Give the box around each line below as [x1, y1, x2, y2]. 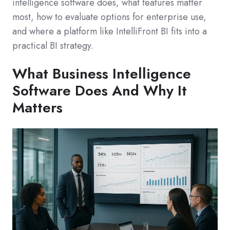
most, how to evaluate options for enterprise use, [12, 10, 206, 24]
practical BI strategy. [12, 39, 93, 52]
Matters [12, 97, 63, 118]
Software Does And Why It [12, 80, 187, 101]
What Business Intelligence [12, 63, 191, 84]
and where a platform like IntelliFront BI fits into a [12, 24, 207, 38]
